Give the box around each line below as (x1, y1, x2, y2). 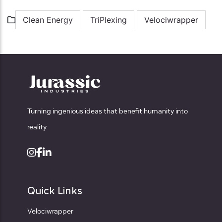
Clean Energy (23, 14, 73, 25)
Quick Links (27, 186, 82, 197)
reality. (27, 124, 48, 131)
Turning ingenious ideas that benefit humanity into (27, 108, 188, 115)
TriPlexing (90, 14, 127, 25)
